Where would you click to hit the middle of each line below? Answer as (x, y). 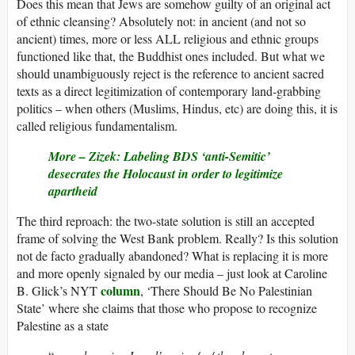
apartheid (73, 191)
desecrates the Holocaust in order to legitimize (166, 174)
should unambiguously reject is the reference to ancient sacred (170, 74)
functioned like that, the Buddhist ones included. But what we (171, 56)
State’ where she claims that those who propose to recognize (167, 308)
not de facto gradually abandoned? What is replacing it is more (172, 256)
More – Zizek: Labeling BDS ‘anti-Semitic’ (159, 157)
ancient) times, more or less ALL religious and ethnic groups (168, 39)
